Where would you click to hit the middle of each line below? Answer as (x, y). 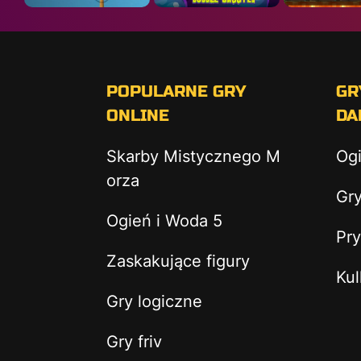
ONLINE (138, 116)
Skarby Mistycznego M (193, 156)
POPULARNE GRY (176, 91)
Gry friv (134, 342)
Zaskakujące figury (178, 261)
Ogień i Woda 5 (164, 221)
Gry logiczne (154, 301)
